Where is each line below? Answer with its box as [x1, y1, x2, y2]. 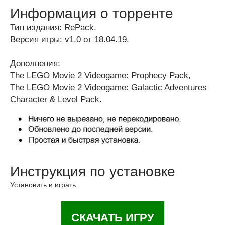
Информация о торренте [10, 6, 173, 21]
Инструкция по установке [10, 164, 175, 180]
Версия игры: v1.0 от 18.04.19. [10, 35, 129, 44]
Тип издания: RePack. [10, 23, 96, 32]
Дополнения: [10, 59, 60, 68]
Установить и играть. [10, 181, 78, 189]
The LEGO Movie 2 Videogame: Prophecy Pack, [10, 71, 191, 80]
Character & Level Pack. [10, 95, 102, 104]
